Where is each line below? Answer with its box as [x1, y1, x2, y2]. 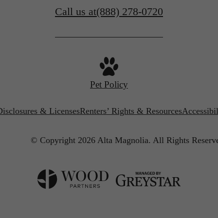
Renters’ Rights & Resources [80, 106, 182, 116]
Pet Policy [90, 79, 128, 90]
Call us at [55, 5, 96, 18]
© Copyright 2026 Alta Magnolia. [30, 135, 151, 145]
